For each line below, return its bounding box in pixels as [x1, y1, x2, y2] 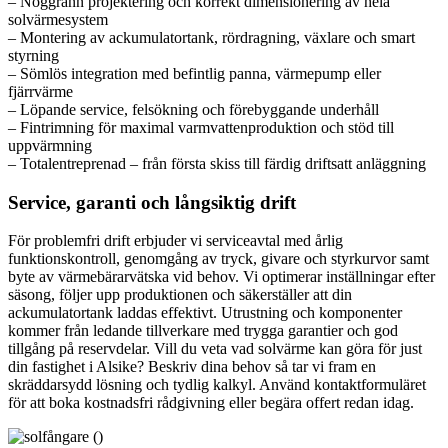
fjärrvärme [8, 82, 73, 100]
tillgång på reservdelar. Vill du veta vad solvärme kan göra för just [8, 340, 422, 358]
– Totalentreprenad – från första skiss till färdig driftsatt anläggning [8, 154, 426, 172]
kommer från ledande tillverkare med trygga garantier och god [8, 322, 398, 340]
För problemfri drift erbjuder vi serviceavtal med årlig [8, 232, 343, 250]
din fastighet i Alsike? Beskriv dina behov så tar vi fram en [8, 358, 376, 376]
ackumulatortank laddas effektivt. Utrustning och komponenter [8, 304, 402, 322]
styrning [8, 46, 59, 64]
